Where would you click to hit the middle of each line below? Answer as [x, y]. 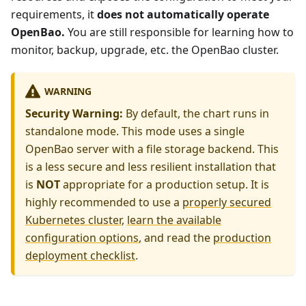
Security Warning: [74, 113]
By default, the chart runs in [196, 113]
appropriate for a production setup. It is [165, 184]
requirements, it [54, 15]
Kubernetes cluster [73, 220]
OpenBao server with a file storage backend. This [152, 149]
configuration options [82, 237]
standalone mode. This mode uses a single [135, 131]
